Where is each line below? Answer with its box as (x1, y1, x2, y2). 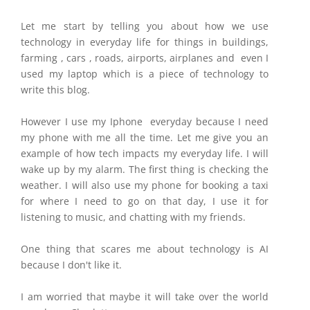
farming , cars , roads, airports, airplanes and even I (21, 51, 268, 64)
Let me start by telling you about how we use (21, 19, 268, 33)
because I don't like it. (21, 258, 122, 271)
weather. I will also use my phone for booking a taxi (21, 179, 268, 192)
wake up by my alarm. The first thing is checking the (21, 163, 268, 176)
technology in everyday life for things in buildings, (21, 35, 268, 48)
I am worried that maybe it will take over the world (21, 290, 268, 303)
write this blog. (21, 83, 90, 96)
